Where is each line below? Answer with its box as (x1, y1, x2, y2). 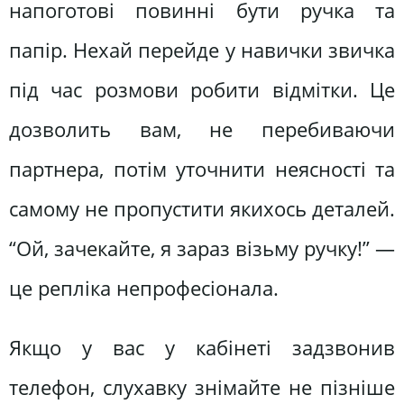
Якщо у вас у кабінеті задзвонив (9, 333, 395, 362)
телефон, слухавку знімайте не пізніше (9, 372, 395, 401)
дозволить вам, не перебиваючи (9, 115, 395, 144)
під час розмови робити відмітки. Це (9, 76, 395, 105)
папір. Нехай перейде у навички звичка (9, 36, 395, 65)
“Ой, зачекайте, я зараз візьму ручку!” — (9, 234, 395, 263)
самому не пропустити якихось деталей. (9, 195, 395, 224)
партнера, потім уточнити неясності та (9, 155, 395, 184)
